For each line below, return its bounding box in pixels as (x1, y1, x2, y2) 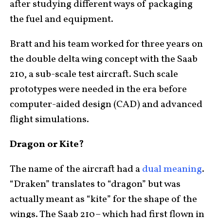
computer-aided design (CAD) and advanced (10, 98, 202, 111)
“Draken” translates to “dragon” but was (10, 178, 181, 191)
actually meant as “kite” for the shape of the (10, 193, 197, 206)
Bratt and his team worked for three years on (10, 37, 203, 51)
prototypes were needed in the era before (10, 83, 187, 96)
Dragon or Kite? (10, 138, 84, 151)
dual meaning (142, 163, 202, 176)
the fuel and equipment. (10, 13, 113, 26)
